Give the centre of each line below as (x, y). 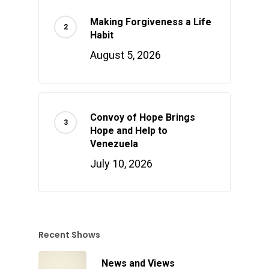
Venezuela (114, 144)
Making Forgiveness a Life (151, 22)
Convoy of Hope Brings (143, 118)
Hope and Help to (129, 131)
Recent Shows (69, 235)
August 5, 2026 (125, 55)
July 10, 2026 (121, 164)
